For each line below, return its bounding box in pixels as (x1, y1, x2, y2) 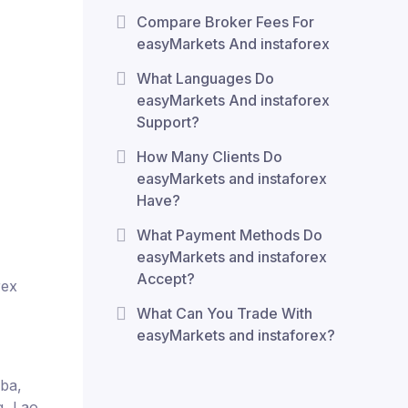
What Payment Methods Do (137, 226, 322, 244)
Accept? (137, 270, 195, 288)
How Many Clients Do (137, 148, 282, 166)
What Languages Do (137, 69, 274, 87)
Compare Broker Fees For (137, 13, 314, 31)
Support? (137, 113, 199, 131)
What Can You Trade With (137, 304, 312, 322)
